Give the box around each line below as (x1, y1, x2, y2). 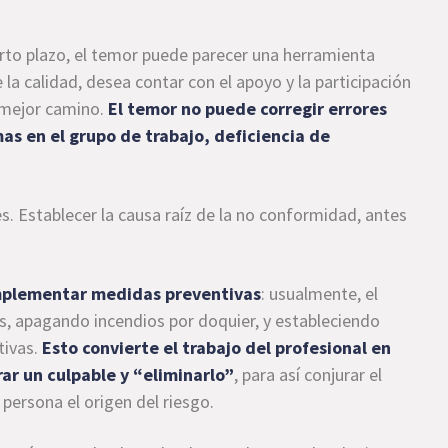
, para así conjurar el (234, 363, 383, 386)
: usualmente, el (261, 282, 379, 305)
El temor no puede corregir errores (108, 97, 388, 120)
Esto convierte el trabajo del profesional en (42, 336, 392, 359)
